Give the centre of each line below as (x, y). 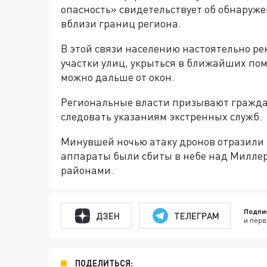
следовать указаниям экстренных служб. (162, 117)
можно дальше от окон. (118, 77)
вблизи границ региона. (121, 24)
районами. (87, 170)
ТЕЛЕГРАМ (196, 215)
